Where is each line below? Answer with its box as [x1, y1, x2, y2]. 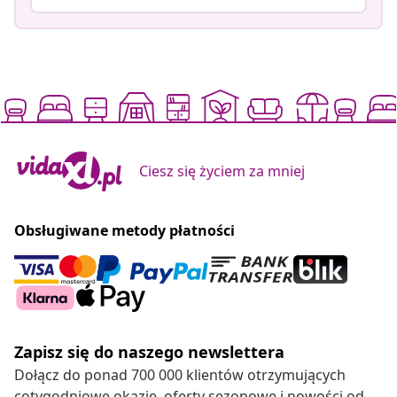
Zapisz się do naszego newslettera [14, 340, 284, 362]
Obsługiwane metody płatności [14, 220, 235, 240]
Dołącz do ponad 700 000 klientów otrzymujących [14, 364, 346, 385]
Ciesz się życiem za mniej [139, 160, 305, 181]
